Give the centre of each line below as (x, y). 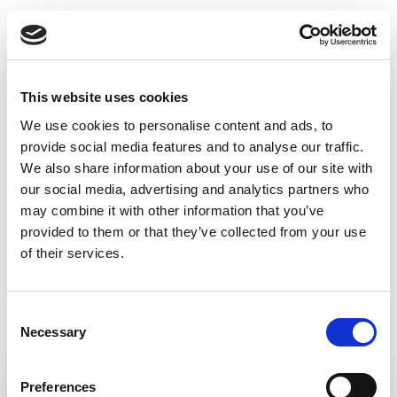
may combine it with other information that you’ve (172, 210)
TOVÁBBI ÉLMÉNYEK (198, 39)
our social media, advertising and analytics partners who (195, 189)
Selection (33, 335)
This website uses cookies (105, 97)
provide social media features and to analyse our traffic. (192, 146)
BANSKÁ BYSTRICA (160, 124)
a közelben (198, 66)
